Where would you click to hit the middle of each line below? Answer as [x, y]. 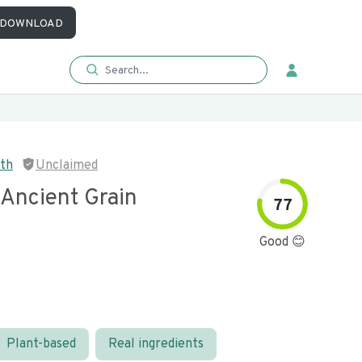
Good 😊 [282, 242]
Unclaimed [67, 166]
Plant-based [41, 344]
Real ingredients [156, 344]
